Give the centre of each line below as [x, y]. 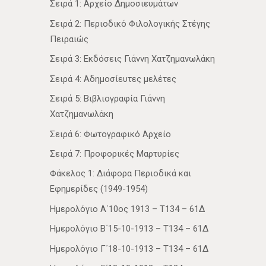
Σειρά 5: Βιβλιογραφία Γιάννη [107, 99]
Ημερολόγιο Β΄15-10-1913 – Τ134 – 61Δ [129, 229]
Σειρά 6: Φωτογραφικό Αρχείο [110, 134]
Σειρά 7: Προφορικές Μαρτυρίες [115, 154]
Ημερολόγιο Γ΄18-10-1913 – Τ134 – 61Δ [129, 248]
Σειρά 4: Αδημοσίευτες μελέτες [113, 79]
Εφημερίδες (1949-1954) [99, 189]
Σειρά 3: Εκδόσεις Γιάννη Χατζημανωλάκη [132, 59]
